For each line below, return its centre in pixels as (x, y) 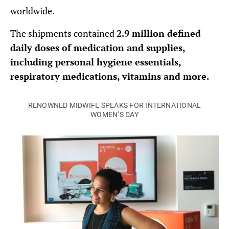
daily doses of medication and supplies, (98, 48)
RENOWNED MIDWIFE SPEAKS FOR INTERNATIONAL (114, 106)
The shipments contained (63, 33)
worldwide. (32, 11)
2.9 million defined (159, 33)
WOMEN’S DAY (114, 115)
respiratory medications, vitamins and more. (110, 76)
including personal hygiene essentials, (96, 62)
